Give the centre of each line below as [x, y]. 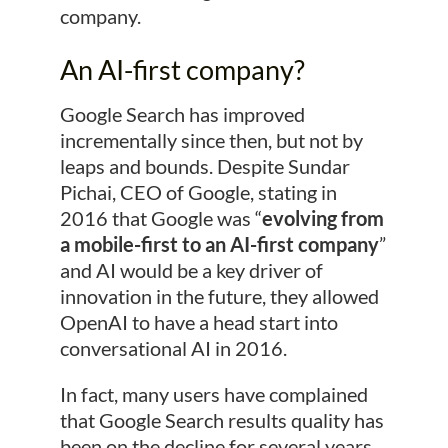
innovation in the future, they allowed [219, 296]
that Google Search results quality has [221, 420]
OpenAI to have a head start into [198, 322]
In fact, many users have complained [213, 394]
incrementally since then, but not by [211, 140]
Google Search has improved [182, 114]
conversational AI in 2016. [173, 348]
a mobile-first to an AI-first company [219, 244]
